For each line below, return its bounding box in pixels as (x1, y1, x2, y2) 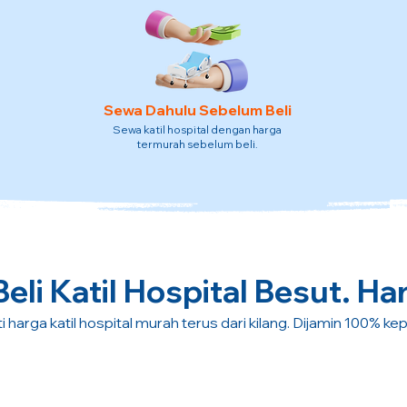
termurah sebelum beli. (135, 137, 258, 151)
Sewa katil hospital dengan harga (112, 123, 282, 136)
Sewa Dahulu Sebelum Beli (103, 101, 292, 119)
